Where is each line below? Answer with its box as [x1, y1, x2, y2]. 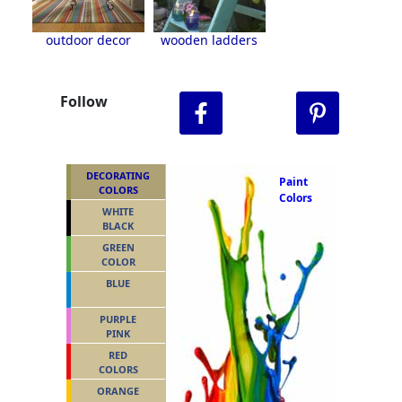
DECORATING [86, 168, 150, 182]
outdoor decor [45, 31, 131, 48]
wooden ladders [161, 31, 258, 48]
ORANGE [97, 383, 139, 398]
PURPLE [100, 311, 136, 326]
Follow [60, 91, 109, 111]
